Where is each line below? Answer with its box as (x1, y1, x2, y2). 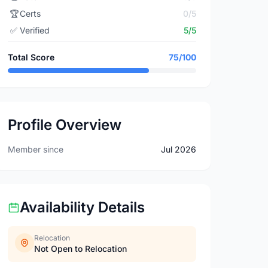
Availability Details (20, 199, 145, 216)
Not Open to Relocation (34, 243, 127, 254)
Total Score (8, 52, 55, 62)
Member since (8, 144, 64, 154)
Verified (20, 25, 50, 35)
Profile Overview (8, 116, 122, 133)
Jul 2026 (160, 144, 196, 154)
